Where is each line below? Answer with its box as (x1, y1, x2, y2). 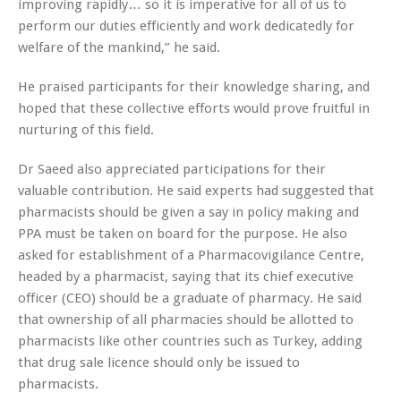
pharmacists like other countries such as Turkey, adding (18, 332, 363, 349)
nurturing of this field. (18, 121, 154, 138)
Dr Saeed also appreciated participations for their (18, 160, 326, 177)
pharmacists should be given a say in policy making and (18, 203, 359, 220)
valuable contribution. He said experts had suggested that (18, 182, 374, 199)
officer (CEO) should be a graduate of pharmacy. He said (18, 289, 362, 306)
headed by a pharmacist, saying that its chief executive (18, 268, 354, 285)
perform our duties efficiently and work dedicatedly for (18, 17, 354, 34)
